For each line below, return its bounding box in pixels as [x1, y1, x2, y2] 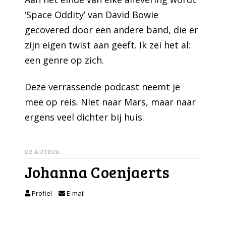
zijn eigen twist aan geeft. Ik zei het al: [25, 38, 191, 51]
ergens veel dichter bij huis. [25, 111, 147, 124]
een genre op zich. [25, 53, 104, 66]
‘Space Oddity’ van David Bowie [25, 8, 159, 21]
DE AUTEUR [25, 147, 61, 156]
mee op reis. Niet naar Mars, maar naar [25, 96, 196, 108]
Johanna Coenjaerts [25, 161, 170, 183]
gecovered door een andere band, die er [25, 23, 199, 36]
